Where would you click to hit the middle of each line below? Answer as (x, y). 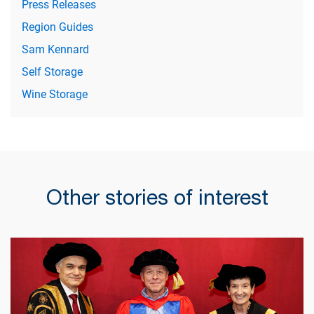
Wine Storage (55, 94)
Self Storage (53, 71)
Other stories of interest (157, 196)
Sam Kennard (56, 49)
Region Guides (58, 27)
